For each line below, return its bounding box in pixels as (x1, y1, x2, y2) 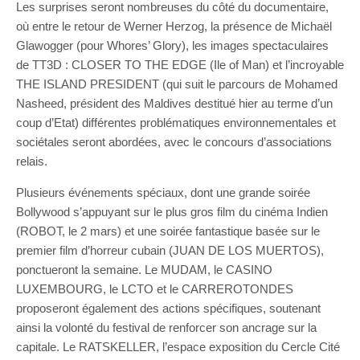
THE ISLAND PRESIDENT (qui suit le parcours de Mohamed (16, 77, 337, 91)
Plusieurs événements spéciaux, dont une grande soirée (16, 186, 310, 199)
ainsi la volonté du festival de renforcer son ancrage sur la (16, 321, 317, 334)
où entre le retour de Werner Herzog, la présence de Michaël (16, 19, 332, 33)
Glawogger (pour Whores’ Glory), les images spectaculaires (16, 39, 329, 52)
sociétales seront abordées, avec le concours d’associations (16, 135, 332, 149)
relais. (16, 154, 47, 168)
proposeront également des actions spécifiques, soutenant (16, 301, 321, 315)
